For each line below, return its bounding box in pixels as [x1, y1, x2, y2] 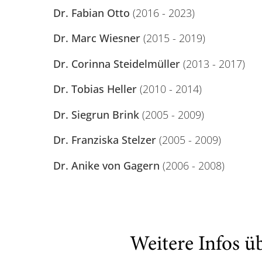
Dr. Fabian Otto [53, 5, 133, 20]
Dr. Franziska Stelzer [53, 133, 156, 147]
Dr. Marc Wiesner [53, 31, 143, 46]
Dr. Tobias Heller [53, 82, 137, 96]
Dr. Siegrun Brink [53, 107, 139, 122]
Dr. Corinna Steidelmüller [53, 56, 180, 71]
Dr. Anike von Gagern [53, 158, 160, 173]
